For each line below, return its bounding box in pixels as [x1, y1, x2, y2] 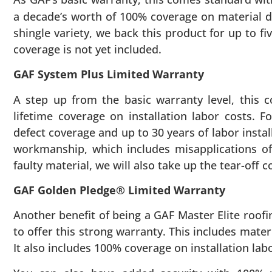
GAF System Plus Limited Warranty [13, 67, 204, 82]
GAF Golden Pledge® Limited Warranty [13, 183, 225, 198]
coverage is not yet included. [13, 41, 161, 56]
